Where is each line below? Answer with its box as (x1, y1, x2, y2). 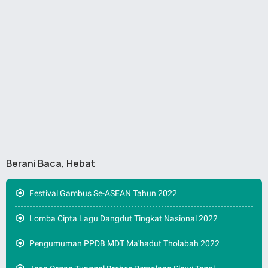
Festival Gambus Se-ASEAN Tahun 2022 (29, 188, 177, 198)
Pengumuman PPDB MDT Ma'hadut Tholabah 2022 (29, 238, 220, 248)
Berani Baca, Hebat (6, 156, 95, 170)
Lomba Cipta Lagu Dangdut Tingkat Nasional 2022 (29, 213, 218, 223)
